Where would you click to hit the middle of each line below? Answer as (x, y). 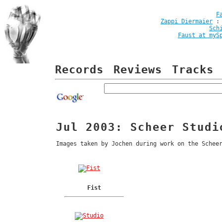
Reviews (138, 70)
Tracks (193, 70)
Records (79, 70)
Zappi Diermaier (187, 21)
